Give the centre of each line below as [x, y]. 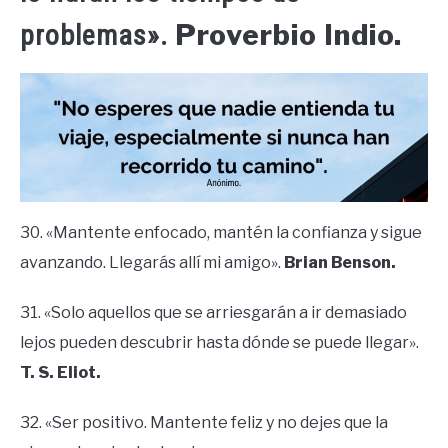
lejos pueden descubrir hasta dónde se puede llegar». [219, 343]
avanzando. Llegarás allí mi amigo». [152, 263]
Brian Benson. [340, 263]
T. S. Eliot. [60, 373]
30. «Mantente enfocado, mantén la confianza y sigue [221, 233]
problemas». [94, 36]
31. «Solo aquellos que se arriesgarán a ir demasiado [213, 313]
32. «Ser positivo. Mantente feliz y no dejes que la [204, 423]
